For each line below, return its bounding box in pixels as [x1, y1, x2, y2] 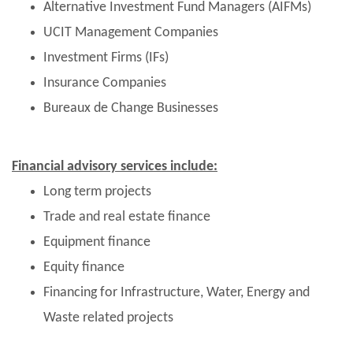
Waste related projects [43, 310, 173, 325]
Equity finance [43, 259, 124, 275]
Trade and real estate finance [43, 209, 210, 225]
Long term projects [43, 184, 151, 199]
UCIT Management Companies [43, 24, 218, 40]
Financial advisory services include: [12, 158, 217, 174]
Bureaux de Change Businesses [43, 100, 218, 116]
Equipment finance [43, 234, 150, 250]
